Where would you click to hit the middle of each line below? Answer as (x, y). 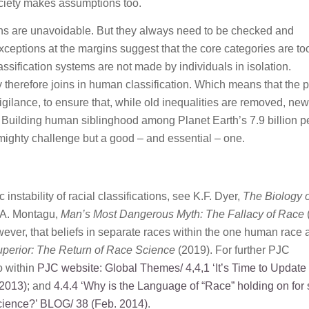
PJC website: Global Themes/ (110, 268)
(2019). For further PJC (234, 250)
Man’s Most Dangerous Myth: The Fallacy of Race (184, 215)
